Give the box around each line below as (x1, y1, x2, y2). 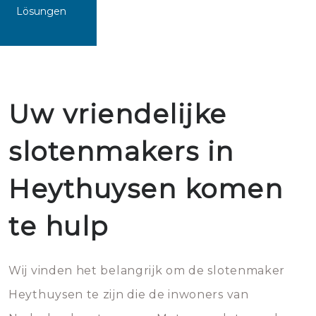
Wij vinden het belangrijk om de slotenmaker (8, 264, 286, 277)
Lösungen (16, 5, 66, 18)
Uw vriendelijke (8, 98, 227, 130)
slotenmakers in (8, 135, 234, 167)
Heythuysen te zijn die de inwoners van (8, 288, 249, 301)
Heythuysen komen (8, 173, 283, 205)
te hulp (8, 210, 109, 242)
